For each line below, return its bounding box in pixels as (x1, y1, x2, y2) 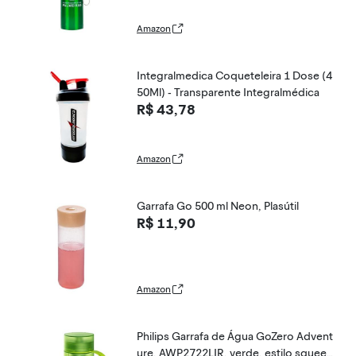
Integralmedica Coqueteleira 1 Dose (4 (137, 69, 332, 83)
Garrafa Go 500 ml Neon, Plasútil (137, 199, 299, 213)
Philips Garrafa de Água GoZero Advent (137, 330, 333, 343)
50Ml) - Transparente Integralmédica (137, 86, 319, 99)
